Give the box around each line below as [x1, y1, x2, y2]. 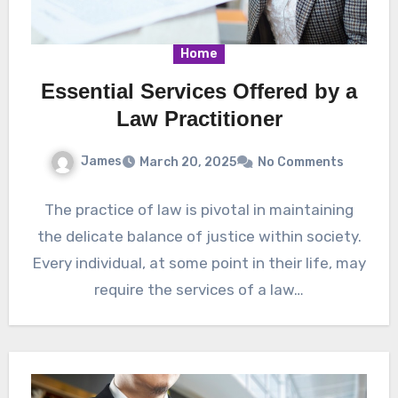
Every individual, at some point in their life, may [32, 254, 366, 273]
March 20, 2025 [139, 155, 236, 171]
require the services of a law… [94, 281, 304, 299]
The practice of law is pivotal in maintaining [44, 201, 354, 219]
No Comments [258, 155, 344, 171]
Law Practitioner [115, 107, 283, 131]
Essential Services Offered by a [41, 79, 357, 104]
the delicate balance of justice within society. [36, 227, 362, 246]
